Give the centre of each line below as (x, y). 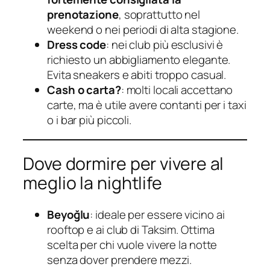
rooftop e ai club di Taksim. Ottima (131, 229)
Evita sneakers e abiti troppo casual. (137, 75)
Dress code (77, 45)
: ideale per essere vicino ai (157, 214)
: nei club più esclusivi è (165, 45)
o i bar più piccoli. (89, 120)
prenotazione (83, 15)
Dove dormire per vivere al (124, 164)
